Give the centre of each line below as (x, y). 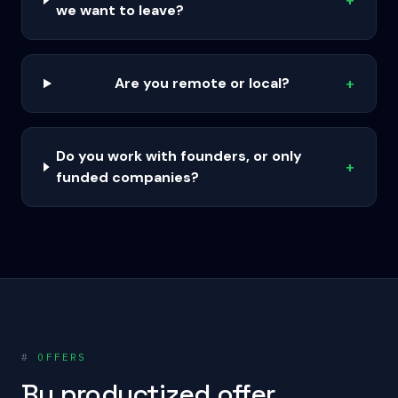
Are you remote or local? (202, 83)
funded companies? (128, 177)
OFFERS (58, 357)
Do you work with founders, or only (179, 156)
